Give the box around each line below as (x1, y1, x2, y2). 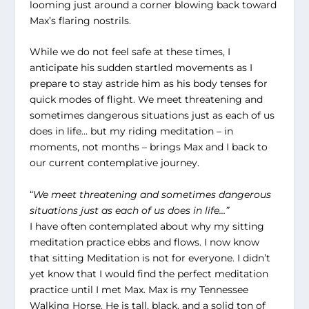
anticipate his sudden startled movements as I (29, 61, 252, 74)
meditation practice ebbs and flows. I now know (29, 235, 259, 248)
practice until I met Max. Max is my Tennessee (29, 283, 248, 296)
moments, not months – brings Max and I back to (29, 141, 268, 154)
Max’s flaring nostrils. (29, 14, 131, 28)
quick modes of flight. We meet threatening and (29, 93, 263, 106)
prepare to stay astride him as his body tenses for (29, 77, 268, 90)
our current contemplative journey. (29, 157, 199, 170)
